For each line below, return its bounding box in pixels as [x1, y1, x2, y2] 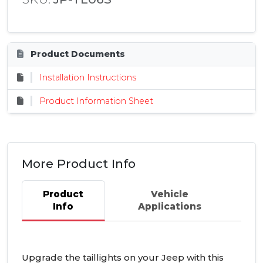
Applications [137, 201, 201, 213]
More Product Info [22, 156, 136, 171]
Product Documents [28, 49, 125, 60]
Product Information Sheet [39, 96, 153, 107]
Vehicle [150, 188, 188, 200]
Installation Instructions [39, 72, 136, 83]
